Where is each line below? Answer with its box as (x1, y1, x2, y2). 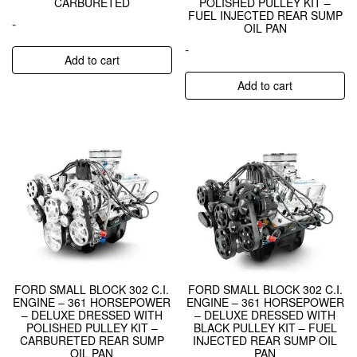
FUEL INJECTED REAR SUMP (187, 6, 343, 23)
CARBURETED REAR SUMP (19, 331, 164, 348)
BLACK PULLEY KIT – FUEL (193, 319, 337, 335)
